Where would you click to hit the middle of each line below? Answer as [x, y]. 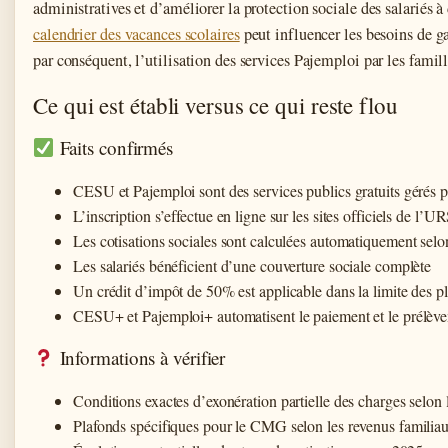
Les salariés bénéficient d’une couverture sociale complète [252, 265]
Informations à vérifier [140, 357]
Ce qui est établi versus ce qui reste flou [215, 104]
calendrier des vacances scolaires [136, 33]
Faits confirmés [114, 147]
